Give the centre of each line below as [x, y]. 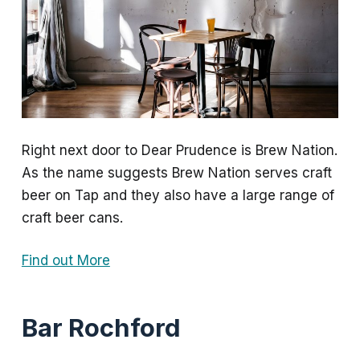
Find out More [65, 261]
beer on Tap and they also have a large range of [178, 195]
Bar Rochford [101, 327]
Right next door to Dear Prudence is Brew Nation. [179, 150]
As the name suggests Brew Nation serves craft [176, 172]
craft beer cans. [72, 217]
